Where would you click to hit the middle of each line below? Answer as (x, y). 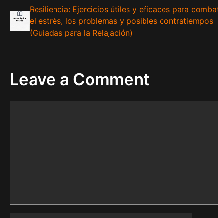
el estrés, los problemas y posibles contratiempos (122, 21)
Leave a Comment (80, 80)
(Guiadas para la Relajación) (82, 33)
